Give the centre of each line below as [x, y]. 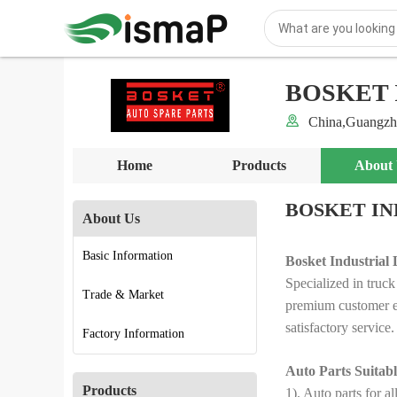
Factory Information [133, 334]
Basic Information [128, 256]
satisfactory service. [340, 328]
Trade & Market [123, 295]
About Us [111, 219]
